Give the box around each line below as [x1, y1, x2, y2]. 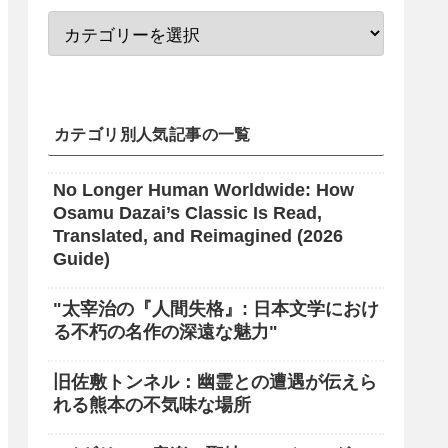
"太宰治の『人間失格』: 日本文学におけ [53, 298, 379, 319]
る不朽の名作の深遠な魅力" [53, 321, 278, 342]
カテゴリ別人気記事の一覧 [54, 125, 251, 144]
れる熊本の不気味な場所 [53, 394, 251, 415]
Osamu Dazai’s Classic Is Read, [53, 203, 322, 224]
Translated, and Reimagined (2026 [53, 226, 343, 247]
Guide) [53, 249, 110, 270]
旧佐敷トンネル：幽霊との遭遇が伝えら [53, 371, 377, 392]
